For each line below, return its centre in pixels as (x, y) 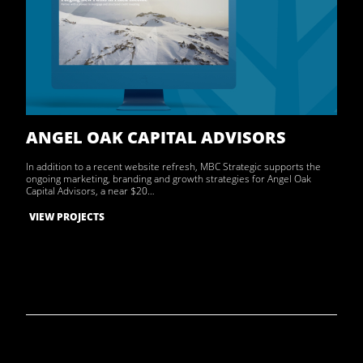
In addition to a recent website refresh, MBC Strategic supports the (173, 167)
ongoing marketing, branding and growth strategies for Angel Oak (169, 179)
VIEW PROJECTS (67, 216)
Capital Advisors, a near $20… (90, 191)
